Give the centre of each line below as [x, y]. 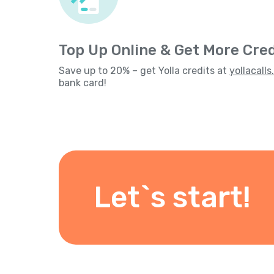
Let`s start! [172, 197]
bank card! [83, 83]
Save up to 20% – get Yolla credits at [144, 71]
